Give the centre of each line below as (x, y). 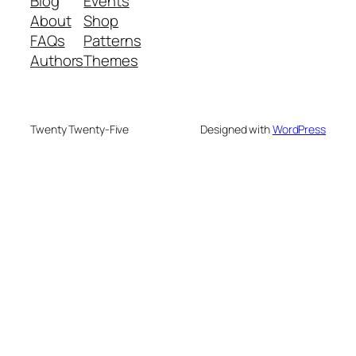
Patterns (112, 40)
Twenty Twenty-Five (80, 129)
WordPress (299, 129)
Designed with (236, 129)
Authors (57, 60)
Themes (111, 60)
